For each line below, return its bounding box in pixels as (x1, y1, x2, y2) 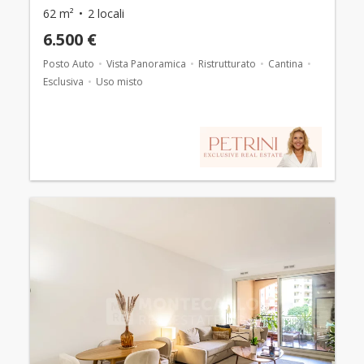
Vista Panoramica (106, 56, 186, 71)
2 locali (87, 5, 124, 21)
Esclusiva (42, 74, 84, 89)
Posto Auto (42, 56, 94, 71)
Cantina (267, 56, 303, 71)
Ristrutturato (197, 56, 256, 71)
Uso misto (95, 74, 143, 89)
